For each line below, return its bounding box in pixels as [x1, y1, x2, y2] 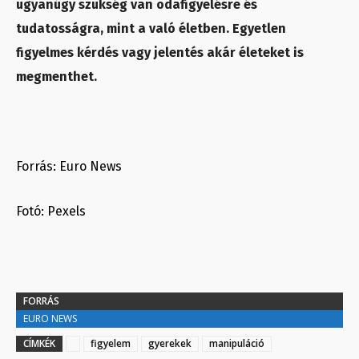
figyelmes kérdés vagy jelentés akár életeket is [16, 45, 304, 60]
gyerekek [148, 337, 192, 350]
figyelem [91, 337, 131, 350]
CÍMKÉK [23, 337, 55, 350]
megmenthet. [16, 69, 97, 84]
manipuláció [209, 337, 264, 350]
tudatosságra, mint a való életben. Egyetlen [16, 21, 286, 36]
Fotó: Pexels [16, 204, 86, 219]
